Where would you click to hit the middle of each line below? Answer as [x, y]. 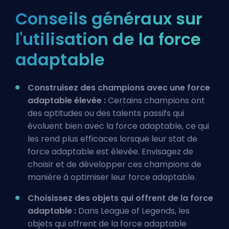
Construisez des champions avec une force [119, 88]
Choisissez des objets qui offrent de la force [120, 198]
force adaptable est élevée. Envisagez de [110, 152]
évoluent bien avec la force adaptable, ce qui [118, 126]
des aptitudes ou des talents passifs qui [106, 113]
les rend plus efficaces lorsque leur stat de [112, 139]
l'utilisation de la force [108, 39]
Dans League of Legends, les [133, 211]
